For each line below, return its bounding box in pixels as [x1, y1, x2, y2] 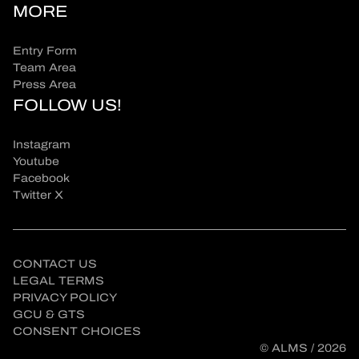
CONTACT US [13, 255, 97, 272]
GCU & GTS [13, 305, 85, 323]
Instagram [13, 135, 71, 153]
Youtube [13, 152, 59, 170]
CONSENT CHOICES [13, 322, 141, 340]
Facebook [13, 169, 70, 187]
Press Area [13, 75, 76, 93]
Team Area [13, 58, 76, 76]
